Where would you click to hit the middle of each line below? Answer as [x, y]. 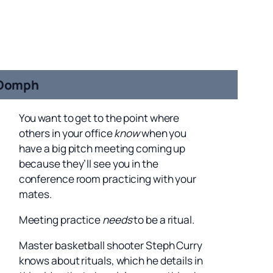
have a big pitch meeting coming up [102, 148]
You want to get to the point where [99, 118]
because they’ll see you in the [88, 163]
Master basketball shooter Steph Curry [110, 246]
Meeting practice [60, 219]
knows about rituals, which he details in [111, 261]
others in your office [66, 133]
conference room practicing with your [108, 179]
